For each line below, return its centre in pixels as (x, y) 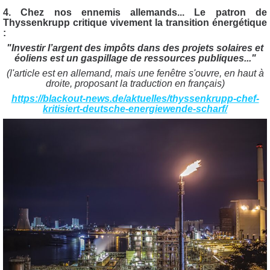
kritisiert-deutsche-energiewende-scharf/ (135, 109)
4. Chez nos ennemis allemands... (99, 12)
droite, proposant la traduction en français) (135, 84)
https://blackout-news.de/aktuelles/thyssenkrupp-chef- (135, 99)
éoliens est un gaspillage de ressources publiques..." (135, 58)
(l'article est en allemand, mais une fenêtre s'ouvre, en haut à (135, 74)
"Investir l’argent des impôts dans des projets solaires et (135, 48)
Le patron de (231, 12)
